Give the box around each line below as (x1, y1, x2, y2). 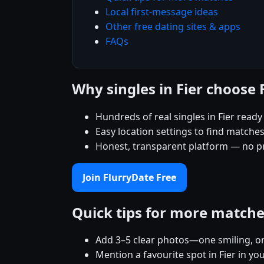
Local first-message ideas (105, 5, 218, 18)
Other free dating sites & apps (105, 19, 240, 33)
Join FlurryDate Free (82, 170, 176, 184)
